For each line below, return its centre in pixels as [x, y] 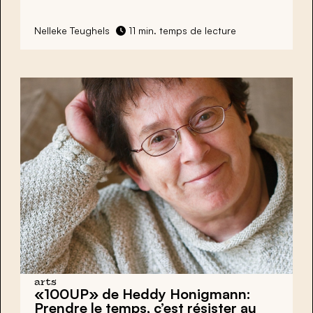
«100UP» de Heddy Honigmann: [143, 293]
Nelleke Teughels [72, 31]
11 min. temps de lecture [181, 31]
